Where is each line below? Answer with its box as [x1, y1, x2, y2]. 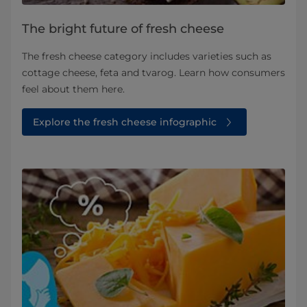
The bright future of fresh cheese [22, 21, 224, 36]
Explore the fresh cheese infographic [33, 115, 217, 128]
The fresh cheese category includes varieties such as [22, 49, 271, 62]
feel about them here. [22, 82, 125, 95]
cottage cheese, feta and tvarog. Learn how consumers [22, 66, 285, 79]
